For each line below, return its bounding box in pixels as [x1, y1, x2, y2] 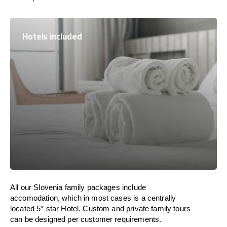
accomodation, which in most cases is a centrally [10, 194, 176, 202]
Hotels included [22, 28, 82, 45]
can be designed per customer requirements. [10, 215, 162, 223]
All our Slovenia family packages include [10, 183, 146, 192]
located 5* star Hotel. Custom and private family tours [10, 204, 191, 213]
